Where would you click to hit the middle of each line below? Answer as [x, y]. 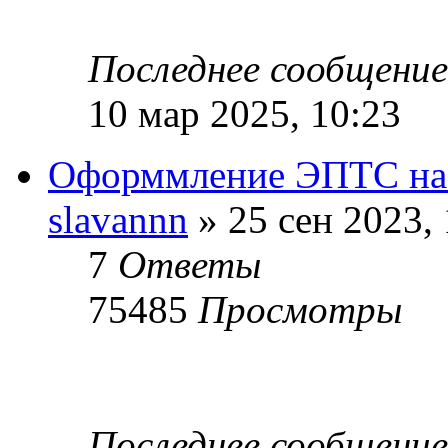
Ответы [189, 264]
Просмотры [300, 309]
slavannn [118, 219]
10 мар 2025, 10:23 [244, 113]
